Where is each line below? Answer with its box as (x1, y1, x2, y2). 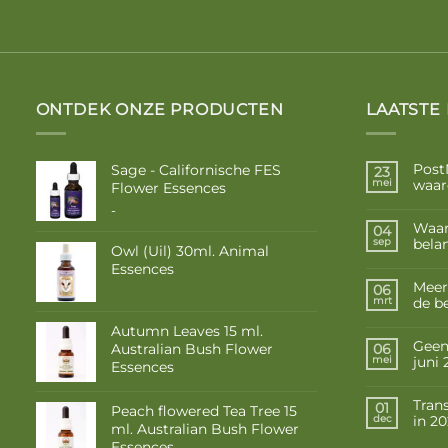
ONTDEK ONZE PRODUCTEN (35, 99, 284, 119)
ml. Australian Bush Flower (110, 420, 299, 439)
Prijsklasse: (114, 201, 186, 218)
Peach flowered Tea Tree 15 (110, 402, 297, 421)
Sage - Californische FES (110, 161, 281, 180)
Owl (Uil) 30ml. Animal (110, 242, 269, 261)
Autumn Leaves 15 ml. (110, 322, 263, 341)
